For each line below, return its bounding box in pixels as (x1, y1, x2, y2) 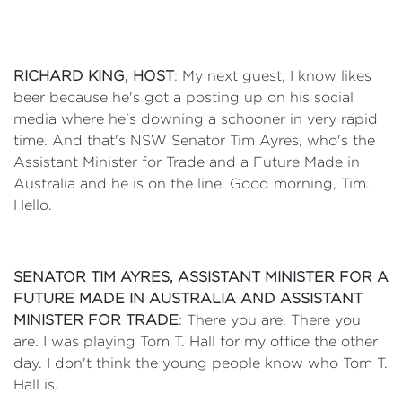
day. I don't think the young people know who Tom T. (13, 355, 388, 371)
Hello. (13, 197, 52, 213)
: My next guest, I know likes (174, 68, 371, 83)
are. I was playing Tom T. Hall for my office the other (13, 334, 378, 349)
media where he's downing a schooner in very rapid (13, 111, 378, 127)
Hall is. (13, 377, 58, 392)
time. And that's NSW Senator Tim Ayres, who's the (13, 133, 375, 148)
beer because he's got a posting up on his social (13, 90, 354, 105)
